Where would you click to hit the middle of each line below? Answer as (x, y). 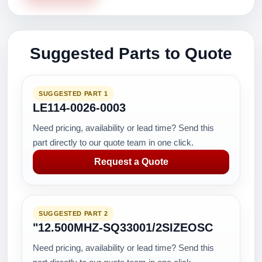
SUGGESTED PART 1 (73, 94)
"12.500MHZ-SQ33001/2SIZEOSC (123, 227)
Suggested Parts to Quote (131, 54)
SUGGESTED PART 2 (73, 213)
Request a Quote (131, 162)
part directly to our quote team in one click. (113, 142)
